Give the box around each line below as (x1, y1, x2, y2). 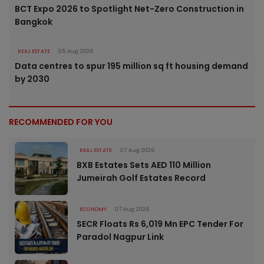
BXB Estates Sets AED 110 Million (77, 159, 211, 171)
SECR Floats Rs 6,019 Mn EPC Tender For (77, 217, 243, 230)
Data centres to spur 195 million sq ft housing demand (15, 60, 248, 72)
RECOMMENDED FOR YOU (9, 115, 113, 128)
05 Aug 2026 (58, 47, 94, 55)
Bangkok (15, 15, 52, 28)
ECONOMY (80, 205, 107, 213)
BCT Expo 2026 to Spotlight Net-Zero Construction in (15, 2, 244, 15)
